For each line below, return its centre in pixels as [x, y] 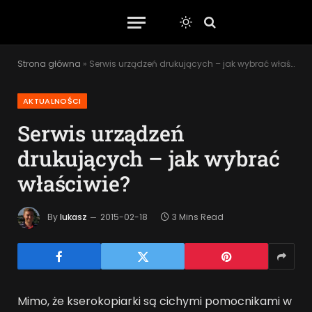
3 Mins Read [198, 217]
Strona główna [49, 64]
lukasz [73, 217]
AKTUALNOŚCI [52, 101]
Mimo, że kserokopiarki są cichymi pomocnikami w [155, 301]
